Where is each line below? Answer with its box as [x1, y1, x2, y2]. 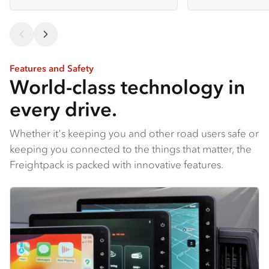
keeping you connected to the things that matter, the [10, 142, 252, 156]
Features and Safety [10, 62, 94, 74]
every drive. [10, 97, 117, 122]
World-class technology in [10, 74, 245, 100]
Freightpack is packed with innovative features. [10, 158, 223, 172]
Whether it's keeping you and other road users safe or [10, 127, 259, 141]
